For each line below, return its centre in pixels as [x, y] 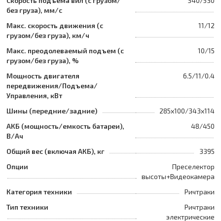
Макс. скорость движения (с [55, 25]
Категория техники [39, 191]
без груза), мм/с [34, 10]
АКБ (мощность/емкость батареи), [65, 126]
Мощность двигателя [43, 75]
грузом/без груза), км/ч [48, 35]
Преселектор [193, 166]
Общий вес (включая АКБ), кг [55, 151]
